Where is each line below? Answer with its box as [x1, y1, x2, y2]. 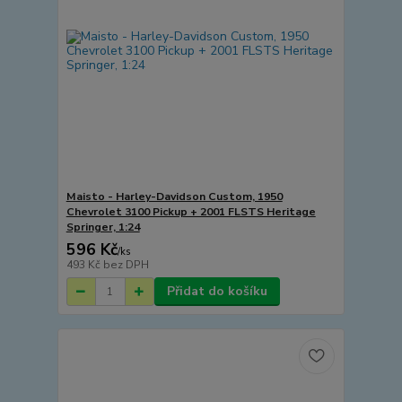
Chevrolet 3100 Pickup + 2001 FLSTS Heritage [66, 205, 316, 220]
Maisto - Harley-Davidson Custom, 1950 [66, 189, 283, 205]
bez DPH [102, 258, 149, 273]
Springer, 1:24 [66, 220, 140, 235]
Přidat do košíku [166, 283, 267, 301]
